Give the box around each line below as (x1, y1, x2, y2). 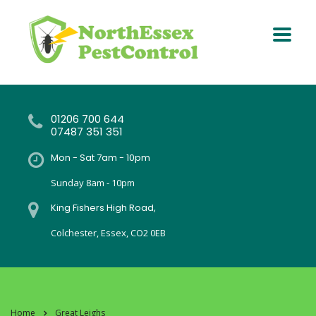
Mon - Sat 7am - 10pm (51, 151, 150, 164)
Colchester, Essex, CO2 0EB (51, 226, 166, 239)
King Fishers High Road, (51, 201, 156, 214)
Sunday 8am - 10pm (51, 176, 135, 189)
